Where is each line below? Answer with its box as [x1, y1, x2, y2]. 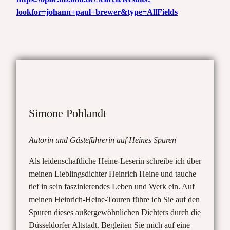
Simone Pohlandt [29, 107, 106, 120]
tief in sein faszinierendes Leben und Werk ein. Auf [29, 182, 195, 191]
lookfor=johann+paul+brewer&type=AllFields [16, 8, 178, 17]
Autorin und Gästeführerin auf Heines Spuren [29, 136, 176, 145]
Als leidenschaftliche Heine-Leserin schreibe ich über [29, 157, 201, 166]
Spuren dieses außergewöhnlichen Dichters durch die [29, 208, 201, 217]
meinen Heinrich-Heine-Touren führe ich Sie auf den [29, 195, 200, 204]
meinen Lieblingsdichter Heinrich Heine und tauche [29, 169, 196, 179]
